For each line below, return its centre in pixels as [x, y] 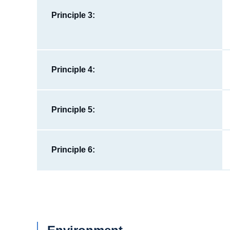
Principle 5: [73, 109]
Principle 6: [73, 149]
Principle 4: [73, 69]
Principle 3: [73, 15]
